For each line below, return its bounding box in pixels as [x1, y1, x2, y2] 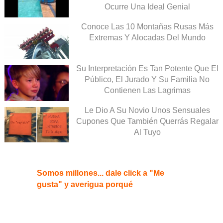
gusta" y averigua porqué [37, 180, 133, 189]
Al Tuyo [133, 127, 161, 136]
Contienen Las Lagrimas [104, 86, 191, 95]
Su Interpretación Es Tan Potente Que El [76, 64, 219, 73]
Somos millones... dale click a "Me [37, 169, 164, 178]
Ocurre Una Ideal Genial [104, 2, 190, 11]
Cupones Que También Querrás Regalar [76, 116, 219, 125]
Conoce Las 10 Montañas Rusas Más [81, 22, 214, 31]
